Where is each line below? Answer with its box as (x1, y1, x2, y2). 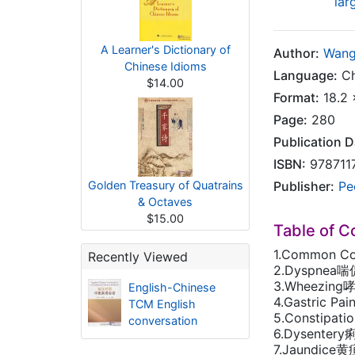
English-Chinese (128, 281, 216, 294)
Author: (273, 45, 319, 61)
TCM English (128, 297, 196, 311)
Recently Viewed (88, 249, 188, 265)
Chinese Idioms (124, 59, 207, 73)
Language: (273, 67, 338, 83)
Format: (273, 90, 319, 105)
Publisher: (273, 178, 334, 194)
